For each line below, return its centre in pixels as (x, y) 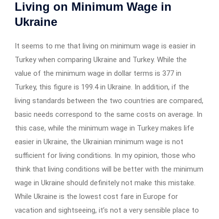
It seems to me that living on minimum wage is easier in (105, 46)
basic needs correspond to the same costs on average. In (109, 115)
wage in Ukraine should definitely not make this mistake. (105, 183)
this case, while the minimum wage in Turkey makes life (104, 128)
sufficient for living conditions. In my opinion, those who (105, 156)
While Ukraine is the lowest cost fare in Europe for (96, 197)
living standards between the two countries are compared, (109, 101)
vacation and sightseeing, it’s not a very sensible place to (107, 210)
